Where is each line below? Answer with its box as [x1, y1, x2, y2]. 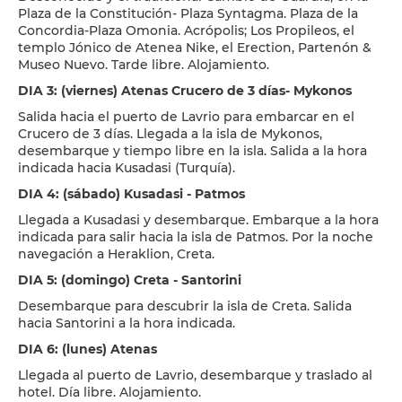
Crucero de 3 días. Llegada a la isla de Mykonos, [18, 126, 322, 142]
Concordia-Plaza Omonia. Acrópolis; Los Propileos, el [18, 22, 354, 39]
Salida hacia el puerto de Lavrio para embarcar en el [18, 109, 354, 125]
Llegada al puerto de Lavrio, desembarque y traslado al [18, 367, 372, 383]
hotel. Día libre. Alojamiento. [18, 384, 201, 400]
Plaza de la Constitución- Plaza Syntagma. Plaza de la [18, 5, 358, 22]
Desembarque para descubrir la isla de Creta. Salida [18, 298, 352, 314]
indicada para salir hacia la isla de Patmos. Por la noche [18, 229, 373, 245]
